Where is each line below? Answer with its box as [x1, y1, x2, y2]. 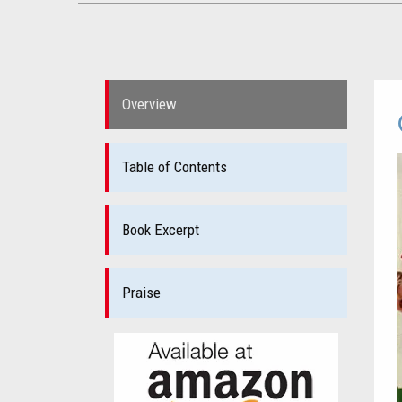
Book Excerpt [122, 220, 199, 239]
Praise [122, 283, 161, 301]
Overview [122, 94, 177, 113]
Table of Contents [122, 157, 227, 176]
